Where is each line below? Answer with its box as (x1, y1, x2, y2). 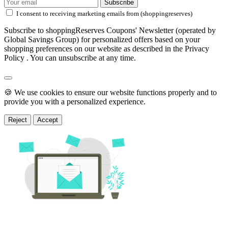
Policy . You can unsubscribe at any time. (4, 53, 136, 63)
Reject (8, 116, 27, 124)
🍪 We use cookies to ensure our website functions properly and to (4, 88, 217, 97)
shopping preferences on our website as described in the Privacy (4, 44, 209, 53)
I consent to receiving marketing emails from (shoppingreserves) (16, 10, 192, 18)
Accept (37, 116, 58, 124)
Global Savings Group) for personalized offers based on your (4, 35, 200, 44)
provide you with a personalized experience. (4, 97, 146, 106)
